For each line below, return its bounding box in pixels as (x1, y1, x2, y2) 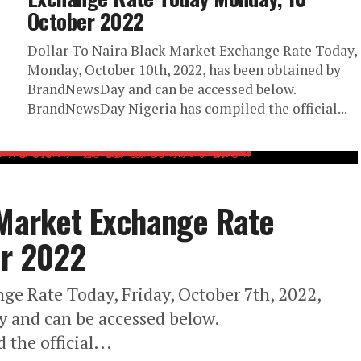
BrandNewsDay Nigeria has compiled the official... (27, 99, 347, 118)
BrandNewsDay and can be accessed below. (27, 80, 296, 98)
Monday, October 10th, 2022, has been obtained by (27, 60, 341, 79)
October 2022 (27, 5, 144, 37)
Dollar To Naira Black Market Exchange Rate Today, (27, 41, 357, 60)
